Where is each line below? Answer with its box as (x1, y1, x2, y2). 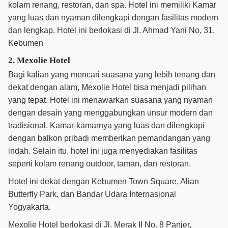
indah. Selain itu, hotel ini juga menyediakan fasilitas (8, 146, 197, 155)
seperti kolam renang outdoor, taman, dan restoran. (8, 159, 191, 168)
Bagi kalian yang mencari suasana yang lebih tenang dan (8, 70, 215, 79)
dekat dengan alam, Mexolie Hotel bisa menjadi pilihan (8, 82, 206, 92)
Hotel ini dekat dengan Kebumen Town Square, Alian (8, 177, 199, 186)
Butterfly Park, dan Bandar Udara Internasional (8, 189, 176, 198)
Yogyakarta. (8, 202, 53, 211)
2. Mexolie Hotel (8, 55, 70, 65)
